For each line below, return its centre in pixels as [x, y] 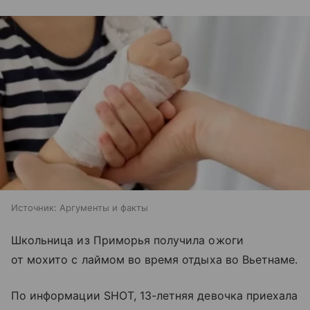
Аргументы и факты [104, 208]
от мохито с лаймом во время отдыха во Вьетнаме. [155, 260]
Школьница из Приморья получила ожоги [127, 240]
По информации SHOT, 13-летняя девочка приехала [155, 296]
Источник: [34, 208]
